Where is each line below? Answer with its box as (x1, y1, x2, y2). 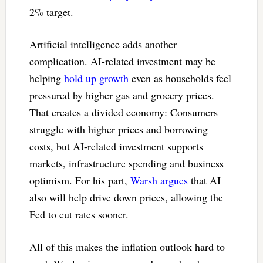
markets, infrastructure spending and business (29, 156, 224, 170)
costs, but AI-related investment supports (29, 139, 203, 153)
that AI (187, 173, 221, 187)
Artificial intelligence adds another (29, 36, 177, 51)
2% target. (29, 4, 73, 19)
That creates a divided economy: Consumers (29, 104, 218, 119)
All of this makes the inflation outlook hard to (29, 239, 225, 254)
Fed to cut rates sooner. (29, 207, 129, 221)
